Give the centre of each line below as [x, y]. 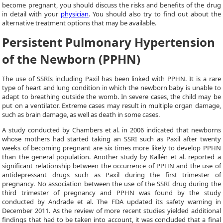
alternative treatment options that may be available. [79, 23]
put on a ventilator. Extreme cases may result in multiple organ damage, [111, 106]
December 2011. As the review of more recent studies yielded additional [111, 211]
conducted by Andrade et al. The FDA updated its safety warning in [111, 202]
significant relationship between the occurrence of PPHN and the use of [111, 166]
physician [75, 14]
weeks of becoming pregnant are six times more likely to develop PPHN [111, 148]
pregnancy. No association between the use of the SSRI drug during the [111, 184]
